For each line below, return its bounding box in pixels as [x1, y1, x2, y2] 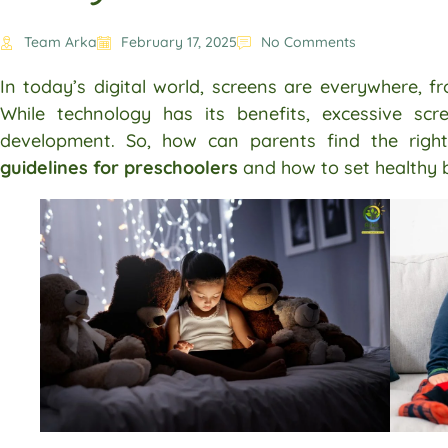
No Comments [261, 33, 356, 52]
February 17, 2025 [121, 33, 237, 52]
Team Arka [24, 33, 97, 52]
